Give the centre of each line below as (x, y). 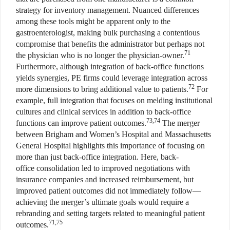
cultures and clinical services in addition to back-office (103, 111)
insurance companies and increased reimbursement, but (105, 179)
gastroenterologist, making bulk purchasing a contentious (108, 32)
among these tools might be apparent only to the (93, 21)
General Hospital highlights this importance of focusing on (110, 145)
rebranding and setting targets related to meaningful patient (110, 213)
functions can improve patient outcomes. (81, 123)
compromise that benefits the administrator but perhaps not (110, 44)
